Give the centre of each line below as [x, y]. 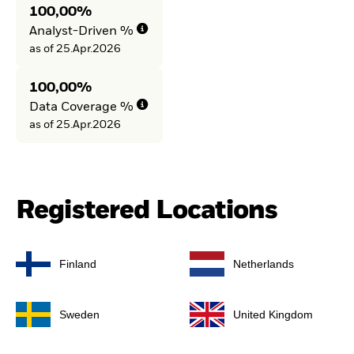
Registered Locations [147, 210]
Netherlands [264, 264]
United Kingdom [273, 315]
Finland [78, 264]
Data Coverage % [81, 107]
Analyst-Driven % [81, 31]
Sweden [79, 315]
